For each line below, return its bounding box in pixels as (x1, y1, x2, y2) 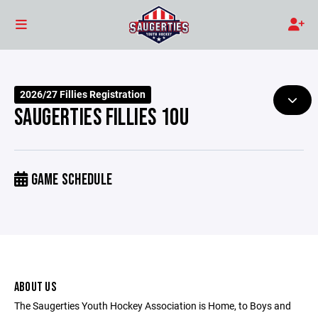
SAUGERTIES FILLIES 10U (14, 104, 190, 132)
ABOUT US (14, 280, 56, 295)
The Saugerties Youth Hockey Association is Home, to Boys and (14, 299, 291, 312)
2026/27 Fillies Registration (20, 88, 146, 101)
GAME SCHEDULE (28, 170, 113, 190)
